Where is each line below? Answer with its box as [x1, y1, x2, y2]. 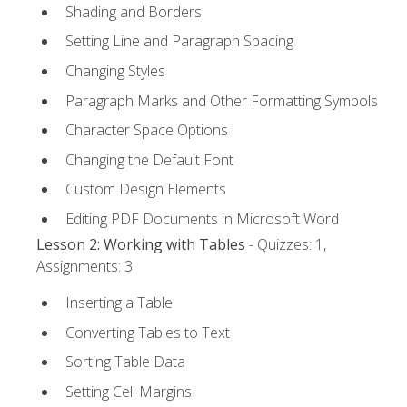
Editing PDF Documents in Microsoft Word [65, 208, 339, 229]
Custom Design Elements [65, 179, 226, 200]
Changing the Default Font [65, 149, 233, 170]
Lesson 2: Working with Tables [36, 234, 245, 255]
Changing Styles [65, 60, 165, 81]
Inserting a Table [65, 293, 173, 313]
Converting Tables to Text [65, 322, 230, 342]
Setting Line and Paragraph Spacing [65, 31, 293, 52]
